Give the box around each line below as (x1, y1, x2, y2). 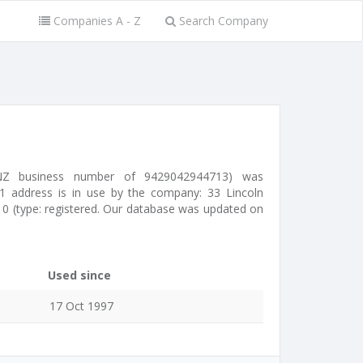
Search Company (176, 13, 268, 28)
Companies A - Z (50, 13, 141, 28)
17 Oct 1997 (49, 298, 113, 314)
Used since (48, 267, 111, 283)
